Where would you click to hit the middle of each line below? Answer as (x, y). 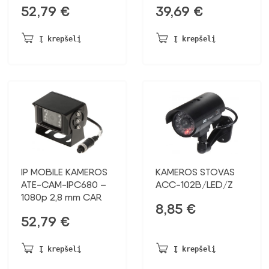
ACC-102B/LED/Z (194, 184)
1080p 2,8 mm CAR (61, 197)
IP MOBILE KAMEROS (64, 172)
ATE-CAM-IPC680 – (64, 184)
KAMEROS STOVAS (195, 172)
